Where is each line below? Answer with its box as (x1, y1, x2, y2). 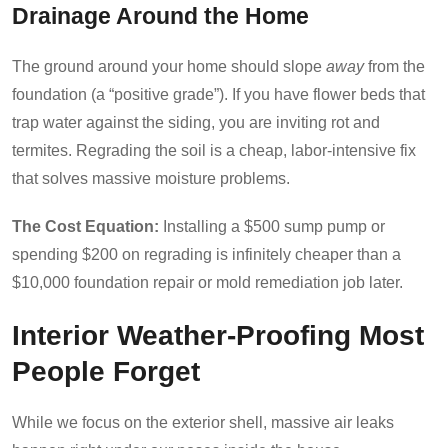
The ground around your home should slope (12, 57, 326, 75)
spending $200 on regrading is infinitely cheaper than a (12, 245, 401, 263)
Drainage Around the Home (12, 3, 309, 29)
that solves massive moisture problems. (12, 169, 290, 187)
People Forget (12, 354, 200, 387)
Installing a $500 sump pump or (159, 217, 385, 235)
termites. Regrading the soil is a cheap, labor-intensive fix (12, 141, 416, 159)
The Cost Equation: (12, 217, 159, 235)
